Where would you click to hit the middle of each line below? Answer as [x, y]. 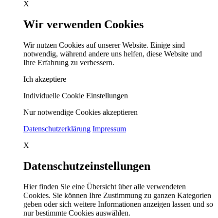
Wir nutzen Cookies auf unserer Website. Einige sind [104, 45]
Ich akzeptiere [45, 79]
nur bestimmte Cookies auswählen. [77, 213]
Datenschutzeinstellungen [87, 166]
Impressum [109, 128]
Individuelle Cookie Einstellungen [76, 95]
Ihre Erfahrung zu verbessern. [69, 62]
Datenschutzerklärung [57, 128]
